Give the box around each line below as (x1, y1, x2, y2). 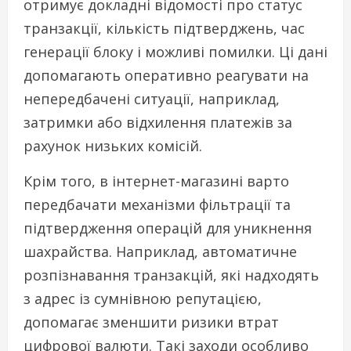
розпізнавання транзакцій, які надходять (24, 266, 319, 285)
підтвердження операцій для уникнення (24, 219, 312, 238)
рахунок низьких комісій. (24, 136, 202, 156)
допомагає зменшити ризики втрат (24, 313, 279, 332)
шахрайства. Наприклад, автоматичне (24, 242, 297, 262)
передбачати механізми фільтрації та (24, 195, 291, 215)
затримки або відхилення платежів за (24, 113, 292, 132)
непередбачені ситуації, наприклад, (24, 89, 280, 109)
